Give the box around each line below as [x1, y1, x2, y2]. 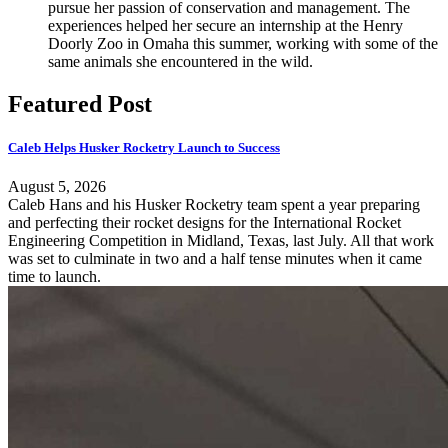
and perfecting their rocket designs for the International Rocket [8, 214, 401, 232]
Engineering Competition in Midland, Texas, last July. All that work [8, 232, 434, 250]
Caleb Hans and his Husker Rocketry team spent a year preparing [8, 196, 420, 214]
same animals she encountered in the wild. [48, 52, 313, 70]
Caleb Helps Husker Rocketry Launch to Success [8, 140, 280, 156]
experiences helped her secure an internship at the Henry [48, 16, 403, 34]
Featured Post [8, 90, 152, 117]
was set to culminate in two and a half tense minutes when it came [8, 250, 422, 268]
